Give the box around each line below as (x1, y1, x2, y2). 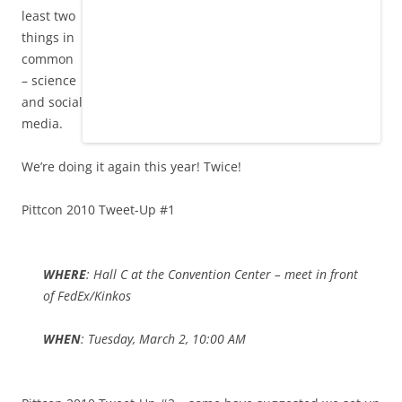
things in (22, 29, 74, 47)
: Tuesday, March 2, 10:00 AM (81, 330, 246, 348)
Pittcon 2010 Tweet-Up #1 (22, 201, 175, 219)
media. (22, 115, 63, 133)
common (22, 50, 74, 68)
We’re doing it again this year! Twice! (22, 158, 241, 176)
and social (22, 93, 83, 111)
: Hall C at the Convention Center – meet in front (86, 266, 358, 284)
